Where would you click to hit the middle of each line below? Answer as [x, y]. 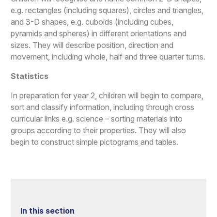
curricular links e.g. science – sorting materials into [97, 118]
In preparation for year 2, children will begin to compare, [107, 95]
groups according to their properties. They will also [99, 130]
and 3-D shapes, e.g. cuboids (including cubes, [92, 22]
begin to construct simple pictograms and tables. [95, 142]
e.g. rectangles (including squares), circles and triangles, [107, 10]
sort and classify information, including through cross [103, 107]
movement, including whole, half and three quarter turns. [108, 56]
